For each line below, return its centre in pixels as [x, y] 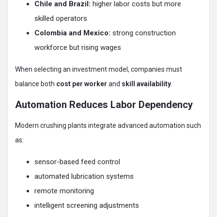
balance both [36, 84]
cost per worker [82, 84]
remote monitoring [64, 191]
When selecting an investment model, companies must [99, 70]
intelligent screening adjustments [87, 206]
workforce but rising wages [78, 48]
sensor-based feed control [77, 162]
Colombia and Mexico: [72, 33]
